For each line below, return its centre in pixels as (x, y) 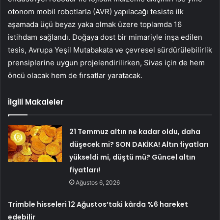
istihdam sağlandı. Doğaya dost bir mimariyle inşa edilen (105, 37)
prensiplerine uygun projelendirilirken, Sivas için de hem (106, 63)
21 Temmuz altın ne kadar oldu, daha (135, 132)
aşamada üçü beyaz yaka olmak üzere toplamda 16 (95, 25)
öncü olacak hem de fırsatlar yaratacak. (75, 76)
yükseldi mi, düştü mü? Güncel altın (133, 157)
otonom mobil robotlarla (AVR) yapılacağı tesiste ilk (96, 12)
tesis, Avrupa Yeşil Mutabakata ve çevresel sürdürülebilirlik (110, 50)
